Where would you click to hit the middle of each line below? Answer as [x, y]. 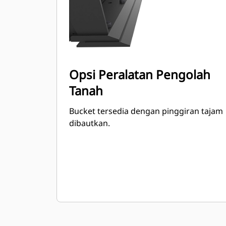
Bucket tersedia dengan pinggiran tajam [146, 111]
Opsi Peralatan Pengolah [140, 74]
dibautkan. [90, 123]
